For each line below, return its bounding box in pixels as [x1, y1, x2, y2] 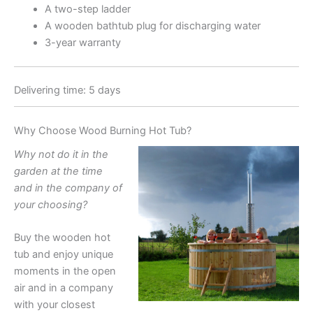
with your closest [14, 298, 95, 312]
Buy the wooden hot [14, 231, 110, 245]
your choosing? [14, 198, 87, 211]
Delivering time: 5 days [14, 84, 121, 97]
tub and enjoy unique [14, 248, 113, 261]
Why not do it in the [14, 147, 108, 161]
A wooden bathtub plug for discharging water [44, 19, 261, 32]
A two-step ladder [44, 2, 131, 15]
